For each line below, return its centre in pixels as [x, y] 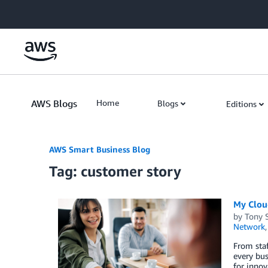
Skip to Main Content [45, 12]
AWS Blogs [54, 103]
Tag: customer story [115, 171]
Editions [241, 104]
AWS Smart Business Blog [100, 149]
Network [249, 226]
